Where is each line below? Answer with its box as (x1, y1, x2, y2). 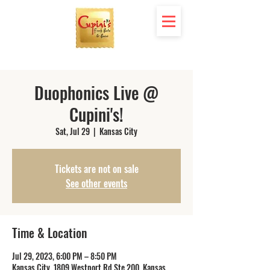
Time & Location (12, 224, 87, 242)
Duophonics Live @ (34, 80, 159, 105)
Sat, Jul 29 (55, 125, 90, 137)
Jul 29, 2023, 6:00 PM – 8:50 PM (12, 250, 117, 262)
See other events (66, 176, 127, 190)
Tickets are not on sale (54, 162, 139, 176)
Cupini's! (69, 102, 124, 127)
